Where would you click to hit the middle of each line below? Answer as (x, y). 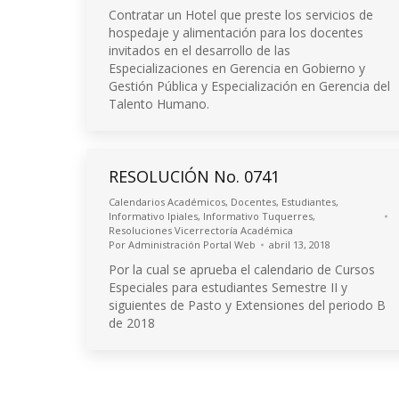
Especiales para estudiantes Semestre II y (228, 287)
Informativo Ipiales (153, 216)
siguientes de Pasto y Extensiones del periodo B (247, 305)
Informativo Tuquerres (258, 216)
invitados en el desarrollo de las (199, 50)
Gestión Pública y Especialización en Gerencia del (249, 86)
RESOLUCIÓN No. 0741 (194, 176)
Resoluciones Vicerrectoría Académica (201, 230)
